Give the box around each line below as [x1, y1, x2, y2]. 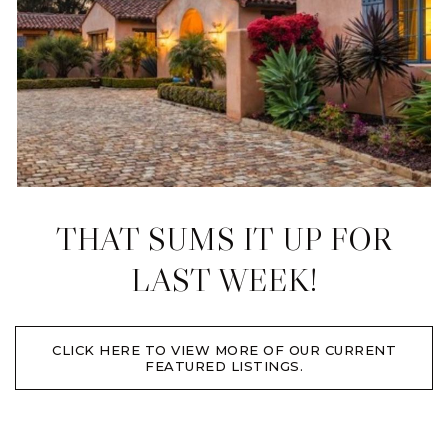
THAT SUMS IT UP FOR [55, 219, 393, 260]
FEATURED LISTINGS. [145, 358, 303, 375]
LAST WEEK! [131, 260, 317, 301]
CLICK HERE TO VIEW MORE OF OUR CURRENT [52, 342, 396, 359]
